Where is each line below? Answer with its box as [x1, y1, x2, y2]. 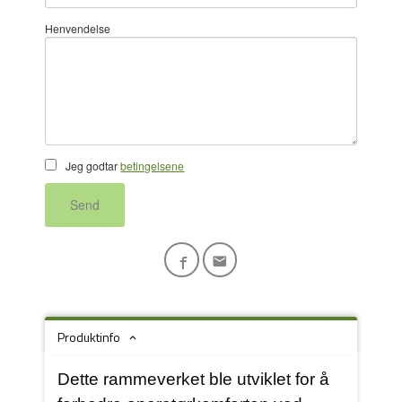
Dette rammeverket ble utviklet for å [57, 370, 330, 389]
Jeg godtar [63, 157, 121, 173]
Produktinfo [57, 328, 121, 347]
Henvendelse [45, 20, 111, 36]
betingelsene [120, 157, 185, 173]
